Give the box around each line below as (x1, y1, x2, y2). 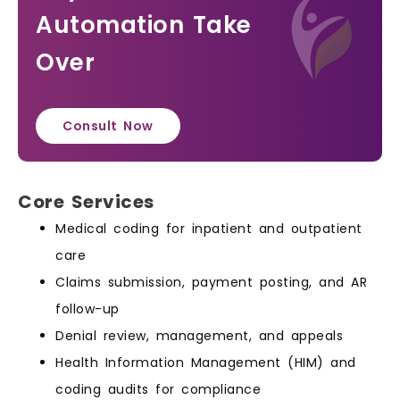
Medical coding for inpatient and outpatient (55, 220, 362, 238)
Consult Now (62, 117, 154, 136)
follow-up (55, 300, 120, 319)
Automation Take (36, 9, 252, 42)
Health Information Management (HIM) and (55, 354, 356, 372)
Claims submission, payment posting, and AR (55, 273, 367, 292)
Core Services (18, 189, 154, 215)
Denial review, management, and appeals (55, 327, 343, 346)
